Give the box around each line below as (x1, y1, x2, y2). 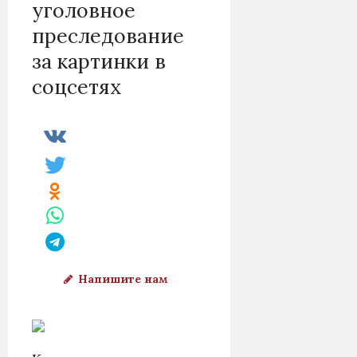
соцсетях (32, 73, 121, 100)
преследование (32, 22, 184, 49)
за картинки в (32, 48, 166, 74)
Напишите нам (78, 271, 169, 286)
